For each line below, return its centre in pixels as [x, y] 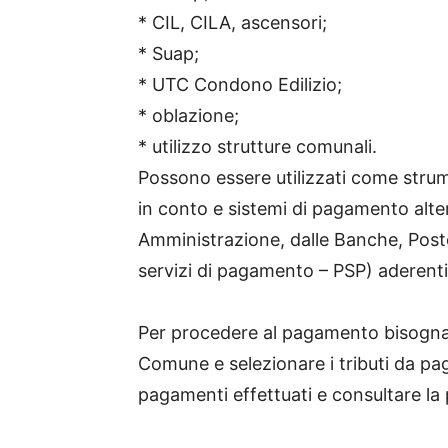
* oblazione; [188, 116]
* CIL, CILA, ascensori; [232, 23]
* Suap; [168, 54]
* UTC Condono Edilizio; [240, 85]
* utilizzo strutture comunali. [257, 147]
